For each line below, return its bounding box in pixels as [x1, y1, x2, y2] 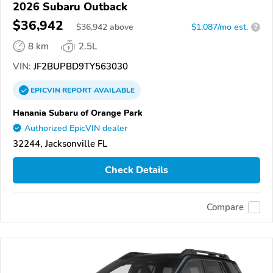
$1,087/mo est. [191, 21, 248, 33]
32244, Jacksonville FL [13, 137, 107, 150]
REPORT [62, 85, 92, 95]
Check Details [105, 163, 168, 177]
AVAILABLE [92, 85, 135, 95]
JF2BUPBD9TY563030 [31, 60, 128, 73]
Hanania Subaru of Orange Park [13, 106, 143, 119]
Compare [207, 201, 244, 214]
